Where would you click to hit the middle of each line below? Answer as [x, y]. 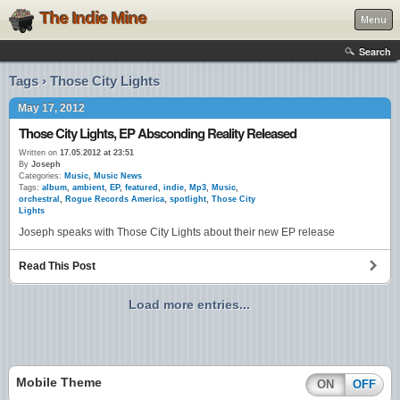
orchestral [39, 199]
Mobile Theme [59, 383]
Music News [118, 176]
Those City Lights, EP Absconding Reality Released [158, 133]
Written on [38, 153]
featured [142, 187]
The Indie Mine [94, 18]
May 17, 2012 [51, 108]
